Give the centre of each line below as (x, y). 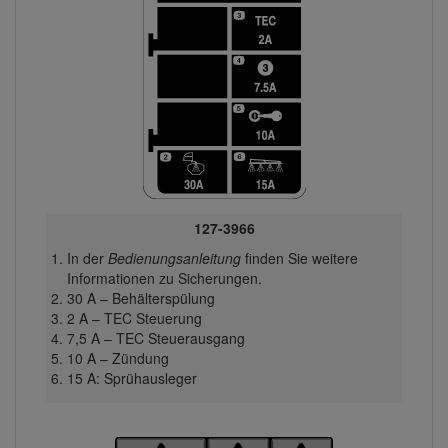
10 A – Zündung (117, 357)
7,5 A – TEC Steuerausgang (155, 337)
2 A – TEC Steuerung (134, 317)
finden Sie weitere (299, 257)
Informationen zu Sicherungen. (164, 277)
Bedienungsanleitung (174, 257)
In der (87, 257)
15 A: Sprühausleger (131, 377)
